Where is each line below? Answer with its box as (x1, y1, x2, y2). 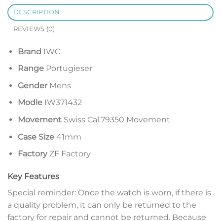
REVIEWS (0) (13, 25, 55, 33)
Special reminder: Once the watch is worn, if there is (7, 187, 211, 197)
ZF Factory (47, 149, 91, 159)
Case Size (17, 132, 54, 142)
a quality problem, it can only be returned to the (7, 200, 196, 210)
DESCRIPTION (13, 8, 60, 16)
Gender (17, 80, 47, 90)
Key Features (7, 171, 59, 181)
